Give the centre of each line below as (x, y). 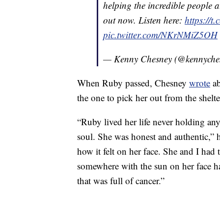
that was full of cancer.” (121, 181)
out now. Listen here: (144, 20)
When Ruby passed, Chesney (133, 83)
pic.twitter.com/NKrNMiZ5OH (160, 35)
